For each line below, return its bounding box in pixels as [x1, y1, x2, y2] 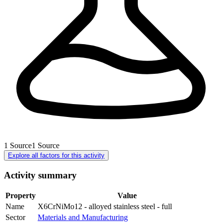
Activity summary [4, 169, 77, 180]
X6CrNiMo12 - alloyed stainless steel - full [38, 202, 172, 211]
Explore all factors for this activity [8, 151, 105, 159]
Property [5, 191, 36, 200]
